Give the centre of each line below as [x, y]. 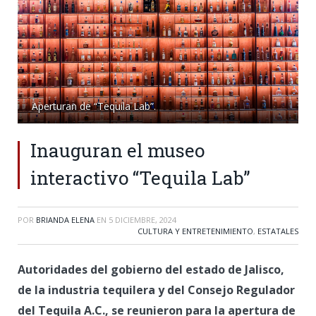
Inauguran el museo [117, 150]
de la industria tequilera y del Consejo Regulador [156, 290]
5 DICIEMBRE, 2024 [142, 219]
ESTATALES [278, 231]
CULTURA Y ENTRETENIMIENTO [195, 231]
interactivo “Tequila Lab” [140, 177]
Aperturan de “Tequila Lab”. [94, 106]
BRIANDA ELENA [65, 219]
